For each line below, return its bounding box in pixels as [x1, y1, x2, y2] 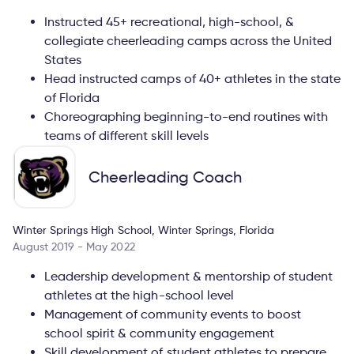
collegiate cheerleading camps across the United [44, 32, 333, 48]
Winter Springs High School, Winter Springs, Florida [13, 222, 275, 236]
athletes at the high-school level [44, 287, 234, 303]
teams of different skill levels [44, 127, 209, 143]
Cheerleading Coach [88, 167, 243, 186]
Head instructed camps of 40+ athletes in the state [44, 70, 341, 86]
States [44, 51, 82, 67]
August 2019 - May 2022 [13, 239, 135, 253]
